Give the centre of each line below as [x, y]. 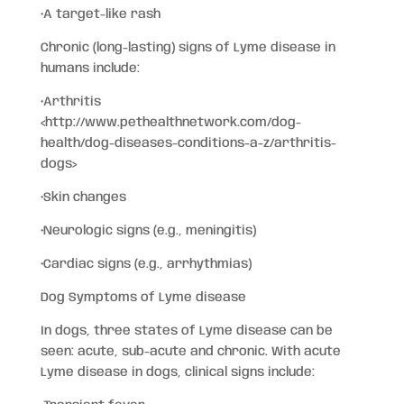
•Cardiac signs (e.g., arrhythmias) [146, 264]
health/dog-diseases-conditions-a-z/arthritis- [188, 143]
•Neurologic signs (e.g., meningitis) [148, 231]
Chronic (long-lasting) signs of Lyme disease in [188, 48]
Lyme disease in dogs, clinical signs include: [177, 372]
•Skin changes [83, 197]
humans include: [90, 69]
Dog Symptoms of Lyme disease [143, 298]
